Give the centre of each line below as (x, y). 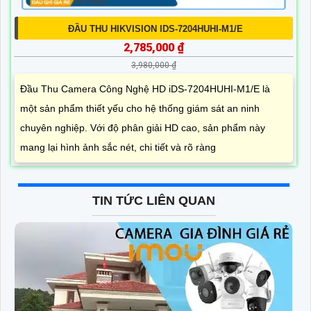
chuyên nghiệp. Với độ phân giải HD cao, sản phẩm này (143, 127)
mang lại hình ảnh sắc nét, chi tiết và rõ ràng (118, 147)
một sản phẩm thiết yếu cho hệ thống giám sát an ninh (140, 108)
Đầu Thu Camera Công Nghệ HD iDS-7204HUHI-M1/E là (145, 89)
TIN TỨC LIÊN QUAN (154, 200)
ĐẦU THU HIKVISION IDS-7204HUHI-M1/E (155, 28)
